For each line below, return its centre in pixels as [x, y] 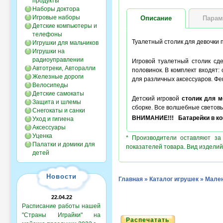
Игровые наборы [56, 17]
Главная [131, 179]
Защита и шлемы [57, 102]
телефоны [47, 34]
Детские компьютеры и [65, 26]
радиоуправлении [58, 60]
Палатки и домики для [64, 144]
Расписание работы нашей [61, 206]
